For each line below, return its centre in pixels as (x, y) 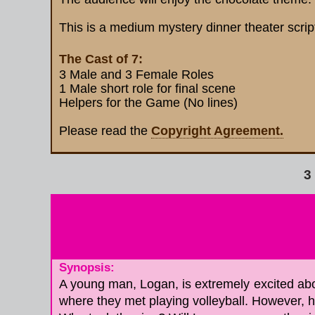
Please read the (105, 130)
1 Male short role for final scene (147, 89)
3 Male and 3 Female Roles (136, 75)
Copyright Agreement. (217, 130)
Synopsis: (87, 268)
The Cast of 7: (101, 59)
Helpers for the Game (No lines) (148, 103)
